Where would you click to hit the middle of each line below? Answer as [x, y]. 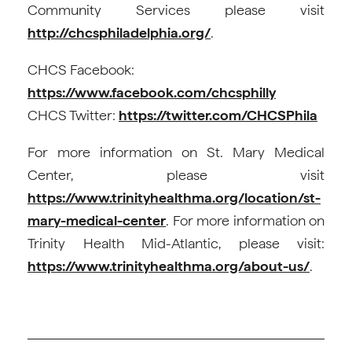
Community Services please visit [176, 10]
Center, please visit [176, 175]
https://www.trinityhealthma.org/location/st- [174, 198]
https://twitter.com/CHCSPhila [218, 115]
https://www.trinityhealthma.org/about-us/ [169, 266]
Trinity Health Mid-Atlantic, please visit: [176, 244]
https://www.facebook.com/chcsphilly [152, 93]
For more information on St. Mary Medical [176, 152]
